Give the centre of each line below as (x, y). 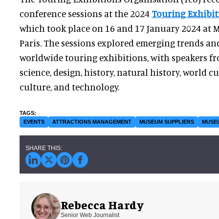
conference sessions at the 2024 (86, 14)
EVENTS (34, 122)
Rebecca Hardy (102, 204)
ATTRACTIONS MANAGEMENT (92, 122)
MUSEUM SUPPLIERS (167, 122)
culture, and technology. (69, 87)
